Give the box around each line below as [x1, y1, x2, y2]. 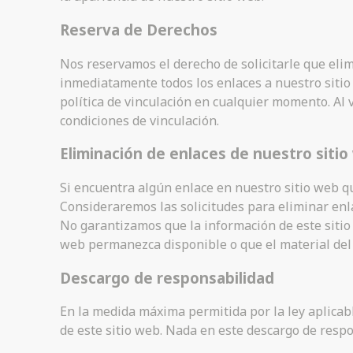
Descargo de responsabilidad [60, 267, 274, 288]
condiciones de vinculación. [60, 111, 219, 129]
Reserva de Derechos [60, 19, 217, 39]
